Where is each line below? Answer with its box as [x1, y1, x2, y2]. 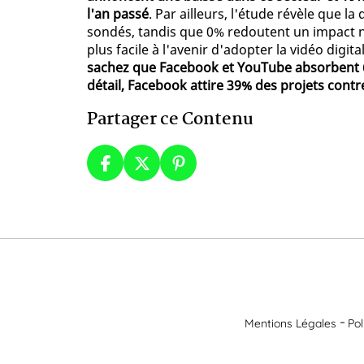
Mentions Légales [245, 315, 336, 331]
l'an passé [87, 5, 149, 24]
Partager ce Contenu [87, 106, 253, 134]
